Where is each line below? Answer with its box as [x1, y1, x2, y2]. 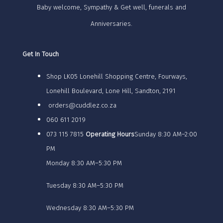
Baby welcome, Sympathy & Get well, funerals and [37, 3, 186, 12]
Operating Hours [84, 130, 134, 139]
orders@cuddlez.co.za [46, 102, 116, 110]
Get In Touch [22, 50, 59, 59]
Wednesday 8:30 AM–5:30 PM [46, 204, 134, 213]
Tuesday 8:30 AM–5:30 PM [46, 182, 123, 190]
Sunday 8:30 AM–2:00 [134, 130, 197, 139]
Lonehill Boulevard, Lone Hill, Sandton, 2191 [46, 87, 176, 96]
